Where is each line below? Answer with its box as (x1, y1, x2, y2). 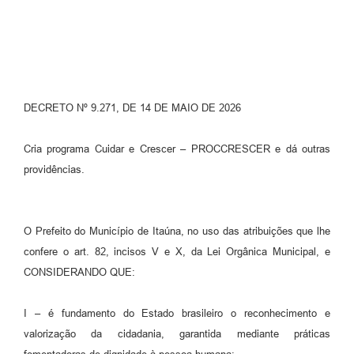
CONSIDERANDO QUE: (24, 265, 135, 278)
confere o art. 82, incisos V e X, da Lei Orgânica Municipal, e (24, 245, 330, 258)
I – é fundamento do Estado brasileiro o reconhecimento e (24, 307, 330, 319)
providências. (24, 163, 85, 175)
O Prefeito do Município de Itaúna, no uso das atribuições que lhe (24, 224, 330, 237)
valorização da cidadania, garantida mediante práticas (24, 327, 330, 340)
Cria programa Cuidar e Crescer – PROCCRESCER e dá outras (24, 142, 330, 155)
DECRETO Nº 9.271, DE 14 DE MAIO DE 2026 (24, 101, 241, 114)
